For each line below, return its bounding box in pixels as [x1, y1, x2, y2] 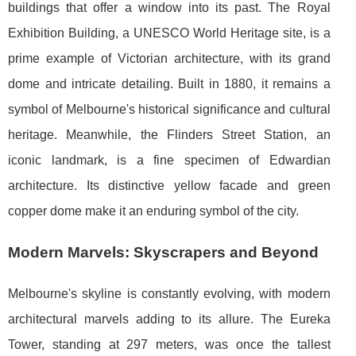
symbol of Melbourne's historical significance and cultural [8, 102, 331, 116]
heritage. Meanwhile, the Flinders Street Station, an [8, 127, 331, 141]
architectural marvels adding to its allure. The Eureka [8, 311, 331, 326]
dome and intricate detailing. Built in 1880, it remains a [8, 76, 331, 91]
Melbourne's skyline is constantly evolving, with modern [8, 286, 331, 300]
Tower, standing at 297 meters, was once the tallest [8, 337, 331, 351]
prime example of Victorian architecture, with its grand [8, 51, 331, 65]
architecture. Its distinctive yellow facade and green [8, 178, 331, 192]
